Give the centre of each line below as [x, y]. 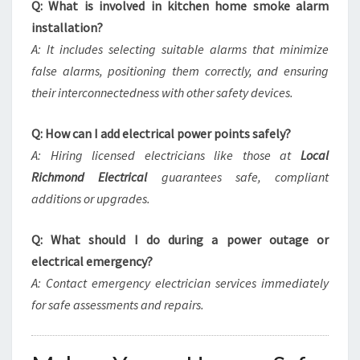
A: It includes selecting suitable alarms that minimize [180, 49]
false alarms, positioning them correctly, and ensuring [180, 71]
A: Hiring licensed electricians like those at [166, 155]
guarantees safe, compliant [238, 177]
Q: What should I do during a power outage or [180, 239]
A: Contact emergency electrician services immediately [180, 283]
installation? [67, 27]
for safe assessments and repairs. [118, 305]
